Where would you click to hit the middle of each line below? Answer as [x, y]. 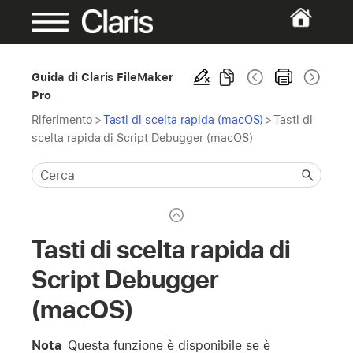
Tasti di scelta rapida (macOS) [183, 119]
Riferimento [62, 119]
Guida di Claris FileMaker [103, 77]
